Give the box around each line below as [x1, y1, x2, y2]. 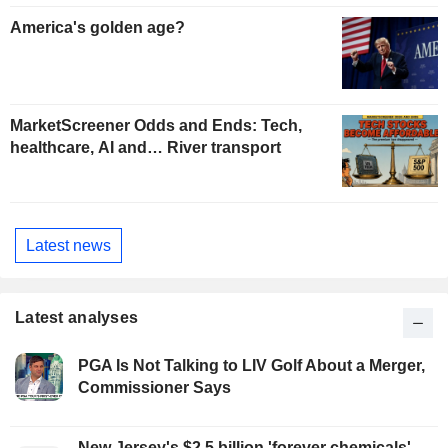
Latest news [26, 236, 111, 254]
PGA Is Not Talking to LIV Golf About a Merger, [78, 357, 425, 375]
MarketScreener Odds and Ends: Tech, [10, 117, 302, 135]
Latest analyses [15, 309, 139, 327]
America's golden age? [10, 19, 185, 37]
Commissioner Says [78, 379, 231, 397]
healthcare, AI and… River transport [10, 139, 281, 157]
